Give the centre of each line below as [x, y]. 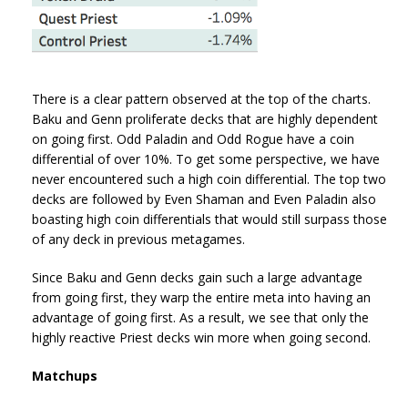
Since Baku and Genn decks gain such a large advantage [197, 278]
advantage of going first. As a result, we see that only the [200, 318]
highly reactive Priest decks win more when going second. [201, 338]
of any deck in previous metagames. [138, 240]
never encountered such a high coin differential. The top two [209, 179]
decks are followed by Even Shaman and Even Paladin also [204, 199]
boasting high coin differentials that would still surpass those [209, 219]
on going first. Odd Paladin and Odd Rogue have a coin [193, 139]
